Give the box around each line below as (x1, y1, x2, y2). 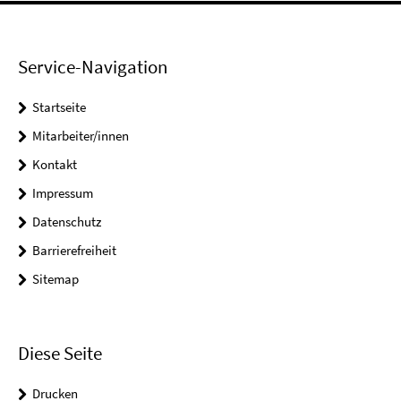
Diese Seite (18, 340, 102, 365)
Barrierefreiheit (32, 242, 116, 260)
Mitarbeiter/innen (32, 127, 129, 145)
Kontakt (32, 156, 77, 174)
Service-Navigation (18, 55, 167, 80)
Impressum (32, 184, 93, 202)
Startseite (32, 98, 86, 116)
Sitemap (32, 270, 79, 288)
